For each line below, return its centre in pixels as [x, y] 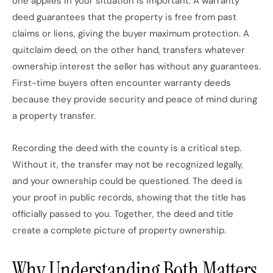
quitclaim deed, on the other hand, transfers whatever [129, 50]
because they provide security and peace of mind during [135, 99]
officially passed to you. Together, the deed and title [123, 214]
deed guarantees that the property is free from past [124, 17]
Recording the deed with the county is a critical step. [127, 148]
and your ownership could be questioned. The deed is [127, 181]
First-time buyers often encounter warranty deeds [122, 83]
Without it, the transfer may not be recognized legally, [128, 165]
